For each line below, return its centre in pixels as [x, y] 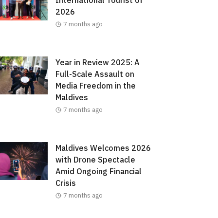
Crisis [65, 183]
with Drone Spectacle [95, 159]
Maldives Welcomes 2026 [103, 148]
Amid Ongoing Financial [98, 171]
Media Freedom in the [95, 85]
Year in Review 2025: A [97, 62]
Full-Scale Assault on [95, 74]
